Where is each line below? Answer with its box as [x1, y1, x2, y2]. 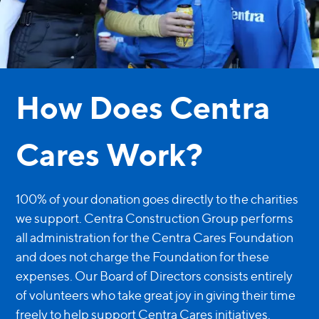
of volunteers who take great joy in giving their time [16, 288, 296, 303]
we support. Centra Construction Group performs [16, 211, 294, 226]
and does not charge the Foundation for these [16, 249, 270, 265]
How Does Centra [16, 88, 271, 127]
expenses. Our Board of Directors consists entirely [16, 268, 293, 284]
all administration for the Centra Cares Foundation [16, 230, 294, 246]
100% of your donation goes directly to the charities [16, 192, 299, 207]
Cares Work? [16, 135, 204, 174]
